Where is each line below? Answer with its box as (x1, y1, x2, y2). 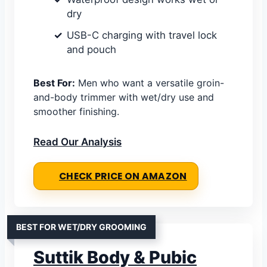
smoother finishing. (33, 105, 119, 118)
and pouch (67, 44, 116, 56)
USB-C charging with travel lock (67, 29, 217, 42)
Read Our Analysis (33, 136, 122, 148)
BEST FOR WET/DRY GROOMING (16, 222, 147, 232)
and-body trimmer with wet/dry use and (33, 91, 214, 104)
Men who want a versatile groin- (75, 77, 224, 89)
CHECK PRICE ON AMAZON (59, 170, 187, 183)
